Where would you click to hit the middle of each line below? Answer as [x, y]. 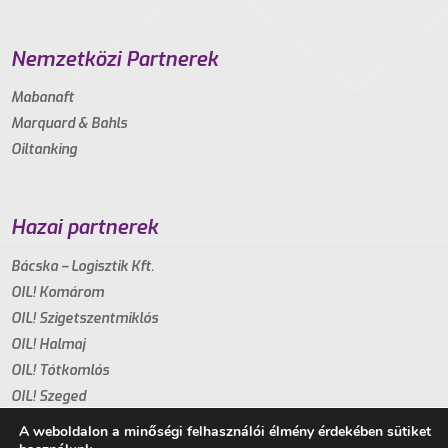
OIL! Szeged [49, 396]
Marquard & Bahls [69, 123]
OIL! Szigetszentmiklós [85, 318]
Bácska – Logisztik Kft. [83, 266]
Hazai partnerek [85, 227]
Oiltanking [44, 149]
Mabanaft [43, 97]
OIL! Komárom [58, 292]
